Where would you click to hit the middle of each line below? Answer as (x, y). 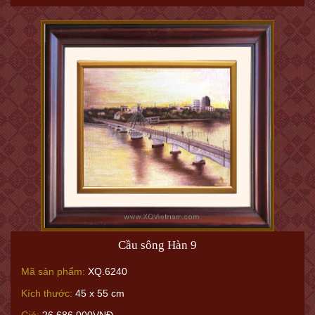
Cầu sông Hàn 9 (157, 245)
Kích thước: (47, 293)
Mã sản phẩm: (53, 271)
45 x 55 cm (98, 293)
